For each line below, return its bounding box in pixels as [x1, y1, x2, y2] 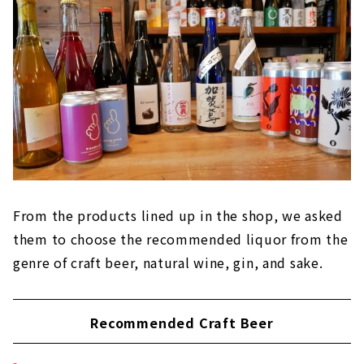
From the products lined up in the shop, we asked [13, 205, 343, 225]
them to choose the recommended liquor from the [13, 228, 349, 249]
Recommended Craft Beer [90, 312, 274, 332]
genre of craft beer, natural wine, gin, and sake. [13, 252, 323, 272]
